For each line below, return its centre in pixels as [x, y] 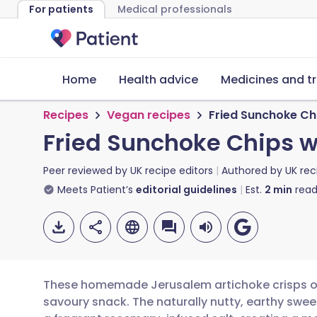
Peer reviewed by [87, 171]
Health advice [158, 80]
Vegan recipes [149, 115]
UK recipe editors [172, 171]
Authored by [253, 171]
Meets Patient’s [95, 190]
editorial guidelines [186, 190]
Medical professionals [175, 9]
